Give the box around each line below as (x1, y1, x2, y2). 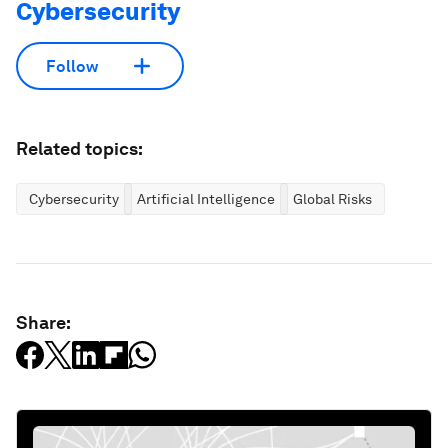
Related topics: (16, 138, 143, 159)
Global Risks (293, 191, 372, 207)
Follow (46, 56, 98, 76)
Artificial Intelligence (137, 191, 275, 207)
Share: (16, 312, 71, 333)
